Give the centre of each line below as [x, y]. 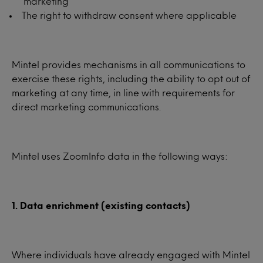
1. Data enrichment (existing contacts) [101, 205]
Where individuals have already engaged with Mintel [131, 254]
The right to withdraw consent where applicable [129, 15]
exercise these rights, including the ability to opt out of [131, 78]
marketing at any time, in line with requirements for [123, 92]
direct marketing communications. [86, 107]
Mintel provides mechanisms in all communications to [129, 64]
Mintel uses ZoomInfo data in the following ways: [120, 156]
